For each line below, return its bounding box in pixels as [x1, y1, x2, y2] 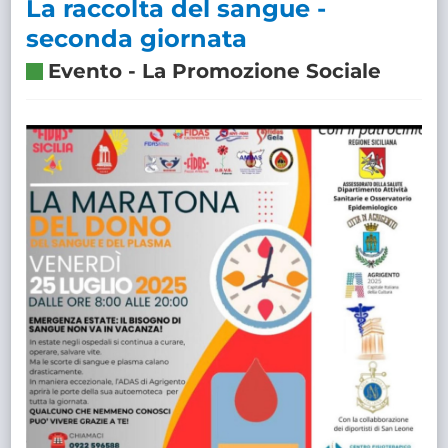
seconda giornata [26, 24, 248, 54]
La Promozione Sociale [142, 59, 382, 84]
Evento [48, 59, 123, 84]
